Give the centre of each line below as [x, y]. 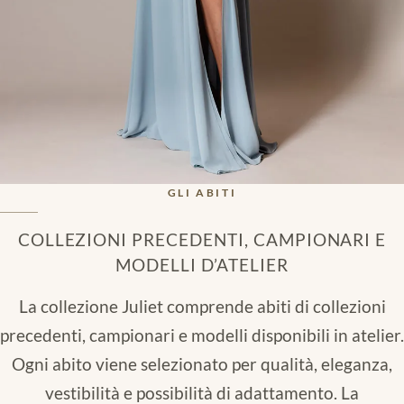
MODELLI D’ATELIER [202, 264]
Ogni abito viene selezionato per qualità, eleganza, [202, 363]
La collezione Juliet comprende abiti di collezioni [202, 306]
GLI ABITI [202, 192]
